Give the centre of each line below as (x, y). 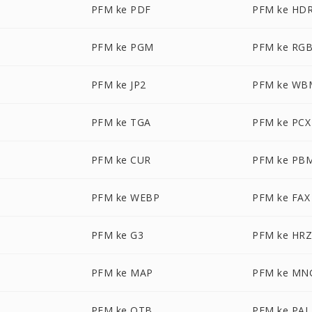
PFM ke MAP (122, 273)
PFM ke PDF (121, 9)
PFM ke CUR (121, 160)
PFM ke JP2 (118, 85)
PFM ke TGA (121, 122)
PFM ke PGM (122, 47)
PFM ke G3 (117, 235)
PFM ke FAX (281, 197)
